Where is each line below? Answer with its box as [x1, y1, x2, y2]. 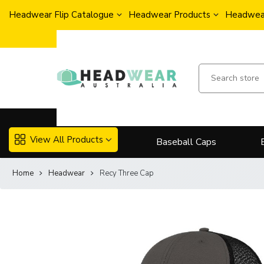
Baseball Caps [156, 136, 216, 149]
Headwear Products [128, 9, 210, 21]
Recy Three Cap [100, 168, 154, 179]
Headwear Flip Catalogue [9, 9, 114, 21]
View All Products [30, 133, 103, 146]
